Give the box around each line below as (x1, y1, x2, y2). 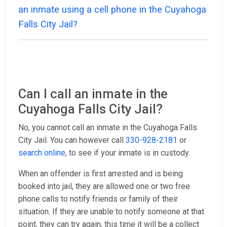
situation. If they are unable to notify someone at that (18, 207, 204, 217)
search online (18, 148, 65, 158)
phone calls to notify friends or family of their (18, 194, 178, 204)
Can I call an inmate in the (18, 87, 168, 102)
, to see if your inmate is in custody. (65, 148, 190, 158)
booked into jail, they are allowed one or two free (18, 181, 190, 192)
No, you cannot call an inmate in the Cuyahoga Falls (18, 123, 197, 133)
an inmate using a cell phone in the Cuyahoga (18, 4, 206, 15)
